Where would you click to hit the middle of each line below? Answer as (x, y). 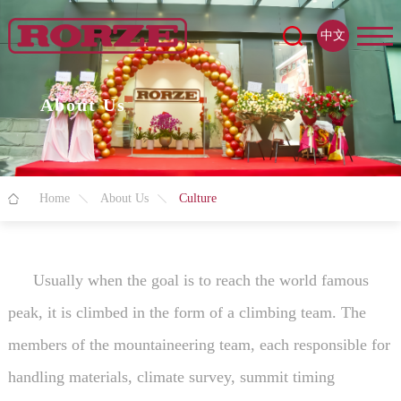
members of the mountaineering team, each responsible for (199, 344)
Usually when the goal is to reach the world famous (200, 280)
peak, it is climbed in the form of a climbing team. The (187, 312)
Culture (197, 198)
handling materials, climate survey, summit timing (171, 376)
